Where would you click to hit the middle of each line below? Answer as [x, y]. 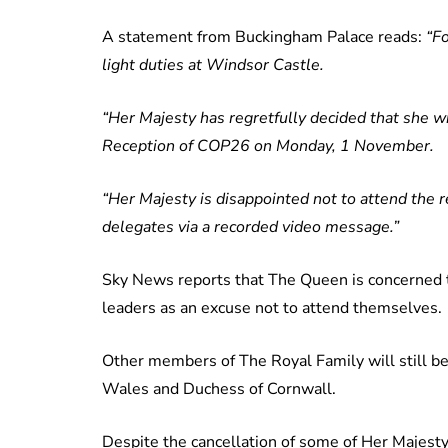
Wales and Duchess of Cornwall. [219, 388]
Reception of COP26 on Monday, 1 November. [268, 145]
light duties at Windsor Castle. [213, 64]
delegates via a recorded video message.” [250, 226]
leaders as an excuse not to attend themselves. [272, 307]
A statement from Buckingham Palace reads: [264, 36]
